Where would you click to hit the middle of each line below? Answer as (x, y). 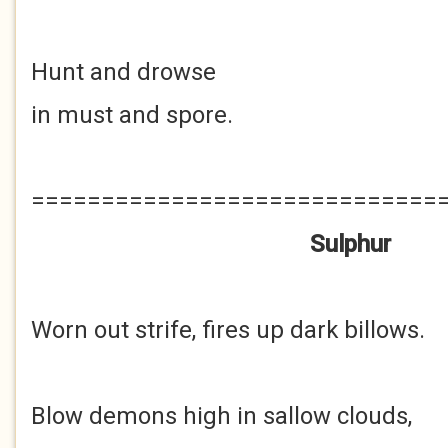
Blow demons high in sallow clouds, (221, 416)
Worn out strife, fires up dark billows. (228, 330)
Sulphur (350, 244)
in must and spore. (132, 115)
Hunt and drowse (123, 72)
